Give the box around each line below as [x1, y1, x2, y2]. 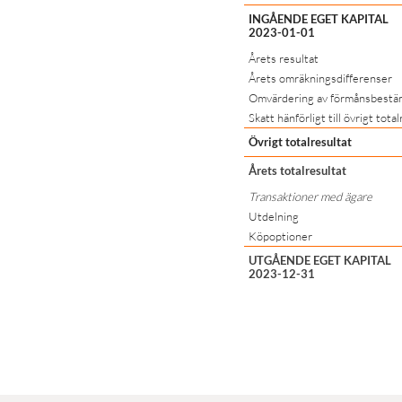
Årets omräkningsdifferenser [249, 70, 392, 85]
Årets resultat [249, 50, 319, 66]
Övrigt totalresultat [249, 134, 352, 149]
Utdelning [249, 208, 299, 223]
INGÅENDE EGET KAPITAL [249, 11, 389, 26]
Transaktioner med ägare [249, 188, 372, 204]
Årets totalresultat [249, 162, 346, 178]
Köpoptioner [249, 228, 312, 243]
